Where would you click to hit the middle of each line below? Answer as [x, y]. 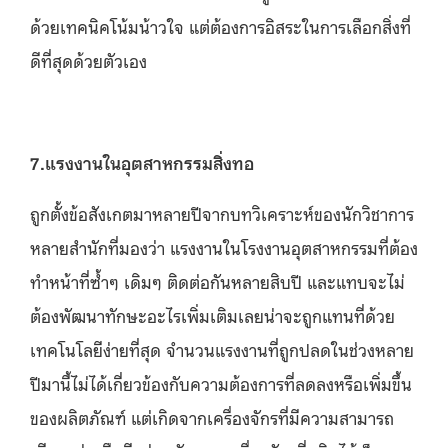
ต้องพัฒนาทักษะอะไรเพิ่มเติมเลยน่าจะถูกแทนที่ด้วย [212, 314]
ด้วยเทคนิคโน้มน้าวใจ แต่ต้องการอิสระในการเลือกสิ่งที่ [220, 25]
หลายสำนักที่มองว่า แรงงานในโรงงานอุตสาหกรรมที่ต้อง [224, 246]
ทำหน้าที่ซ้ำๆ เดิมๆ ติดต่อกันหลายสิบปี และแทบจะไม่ [217, 280]
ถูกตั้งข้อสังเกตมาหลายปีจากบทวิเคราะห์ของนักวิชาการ [222, 212]
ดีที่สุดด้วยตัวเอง [88, 59]
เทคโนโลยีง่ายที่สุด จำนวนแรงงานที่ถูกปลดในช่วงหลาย [222, 348]
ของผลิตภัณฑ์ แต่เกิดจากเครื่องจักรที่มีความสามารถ [212, 416]
